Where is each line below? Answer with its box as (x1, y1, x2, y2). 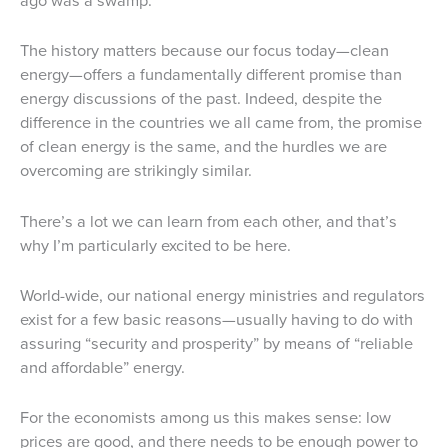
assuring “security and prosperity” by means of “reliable (20, 330, 413, 356)
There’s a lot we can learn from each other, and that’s (20, 208, 397, 234)
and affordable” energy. (20, 354, 185, 380)
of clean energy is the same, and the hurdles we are (20, 134, 387, 160)
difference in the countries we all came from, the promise (20, 110, 422, 136)
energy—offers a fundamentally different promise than (20, 62, 402, 88)
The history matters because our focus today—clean (20, 38, 389, 64)
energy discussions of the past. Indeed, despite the (20, 86, 382, 112)
